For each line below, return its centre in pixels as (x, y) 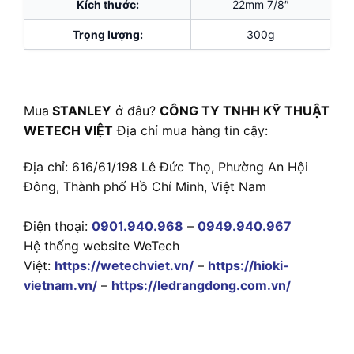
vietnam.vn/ (60, 286)
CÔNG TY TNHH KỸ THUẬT (245, 111)
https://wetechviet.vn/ (124, 266)
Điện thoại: (58, 226)
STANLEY (80, 111)
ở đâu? (136, 111)
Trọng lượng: (107, 34)
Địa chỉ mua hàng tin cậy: (190, 131)
